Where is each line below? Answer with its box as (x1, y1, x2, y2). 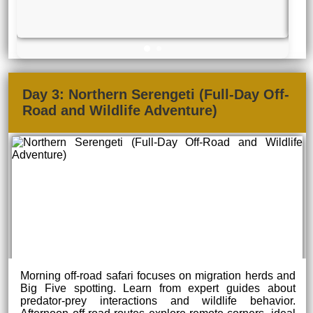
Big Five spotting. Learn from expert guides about (20, 282, 296, 294)
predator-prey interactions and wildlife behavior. (20, 294, 296, 307)
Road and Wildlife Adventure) (22, 102, 218, 118)
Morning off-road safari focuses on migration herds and (20, 269, 296, 282)
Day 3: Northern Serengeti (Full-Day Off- (22, 86, 290, 102)
